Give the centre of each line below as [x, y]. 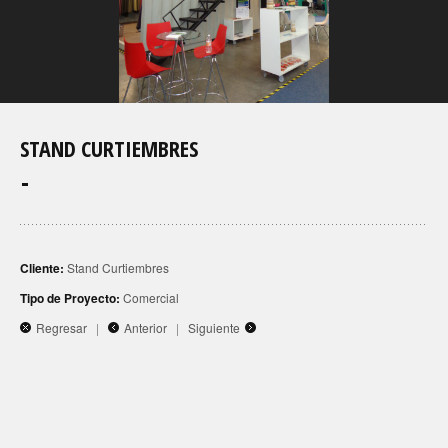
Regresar [61, 327]
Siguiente [214, 327]
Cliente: [42, 267]
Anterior [145, 327]
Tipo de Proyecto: [70, 297]
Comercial [149, 297]
